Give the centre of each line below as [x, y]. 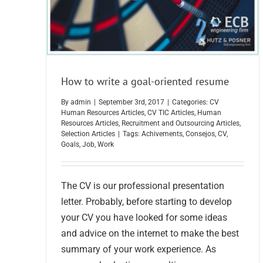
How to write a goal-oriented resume [145, 82]
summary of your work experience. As [139, 249]
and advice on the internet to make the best [150, 234]
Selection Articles [88, 134]
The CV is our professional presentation [143, 186]
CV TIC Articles [171, 113]
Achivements [162, 134]
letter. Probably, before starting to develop [146, 202]
